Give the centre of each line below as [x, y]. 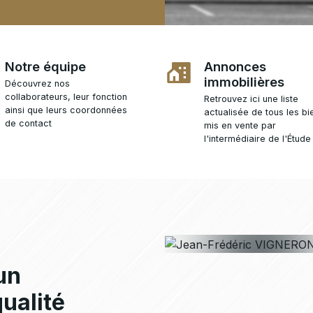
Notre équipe [45, 67]
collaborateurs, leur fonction [66, 97]
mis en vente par [240, 126]
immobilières [244, 82]
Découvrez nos [37, 84]
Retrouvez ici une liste [251, 99]
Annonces [235, 67]
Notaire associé [259, 230]
